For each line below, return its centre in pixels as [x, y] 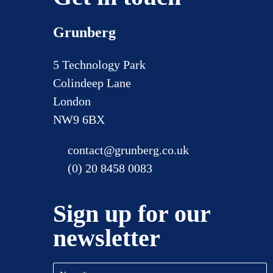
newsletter [107, 238]
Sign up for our [132, 213]
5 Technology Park [99, 64]
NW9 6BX [79, 119]
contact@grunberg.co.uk [128, 150]
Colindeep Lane [92, 83]
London [72, 101]
